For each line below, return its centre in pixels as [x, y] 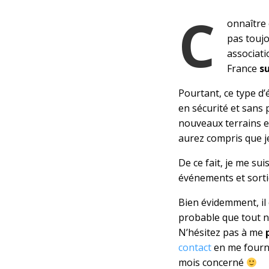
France [243, 68]
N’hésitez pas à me [222, 232]
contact [195, 247]
